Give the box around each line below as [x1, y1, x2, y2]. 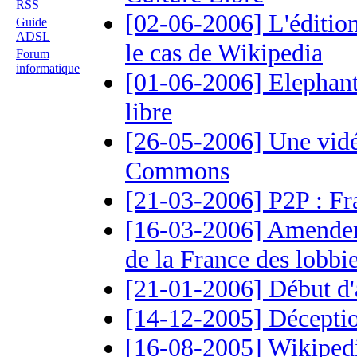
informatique [16, 61, 80, 75]
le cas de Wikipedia [125, 38, 323, 67]
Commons [125, 156, 229, 185]
